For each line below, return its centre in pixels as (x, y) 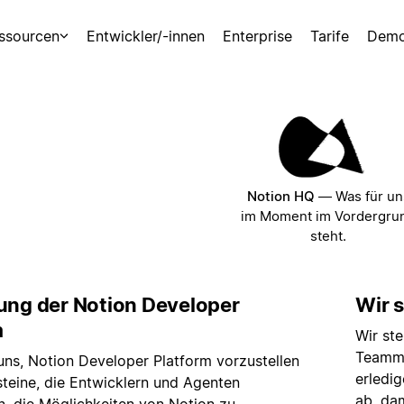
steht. (328, 236)
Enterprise (257, 36)
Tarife (330, 36)
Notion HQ (280, 196)
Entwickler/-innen (146, 36)
